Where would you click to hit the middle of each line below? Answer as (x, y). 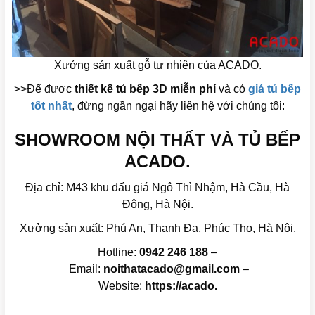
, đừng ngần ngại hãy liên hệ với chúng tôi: (178, 105)
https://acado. (181, 285)
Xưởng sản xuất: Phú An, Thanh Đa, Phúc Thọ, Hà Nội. (157, 228)
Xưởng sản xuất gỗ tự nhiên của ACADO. (157, 65)
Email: (85, 269)
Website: (121, 285)
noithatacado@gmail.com (172, 269)
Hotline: (118, 252)
